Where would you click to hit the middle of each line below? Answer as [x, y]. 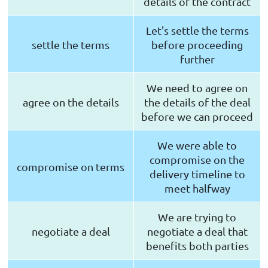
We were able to [197, 145]
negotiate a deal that [197, 232]
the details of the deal [197, 102]
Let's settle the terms [197, 31]
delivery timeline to [197, 174]
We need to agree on [197, 88]
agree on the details [71, 102]
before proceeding [197, 45]
